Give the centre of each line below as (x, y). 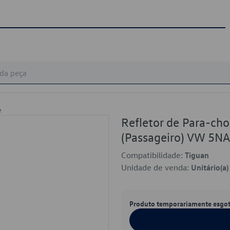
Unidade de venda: (156, 167)
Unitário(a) (210, 167)
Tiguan (197, 155)
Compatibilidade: (153, 155)
